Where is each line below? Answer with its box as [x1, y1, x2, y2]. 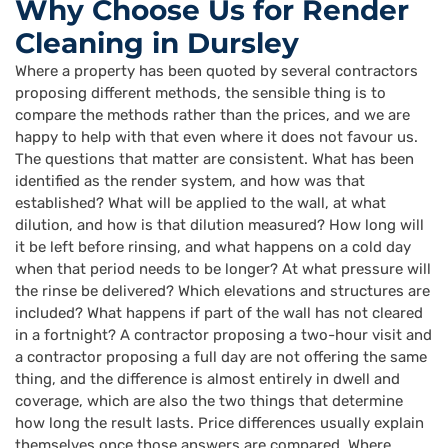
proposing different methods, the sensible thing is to [15, 84, 386, 103]
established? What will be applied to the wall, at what [15, 194, 386, 213]
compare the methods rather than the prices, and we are [15, 106, 410, 125]
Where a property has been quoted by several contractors [15, 62, 418, 81]
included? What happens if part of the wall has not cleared [15, 304, 423, 323]
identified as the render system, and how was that [15, 172, 365, 191]
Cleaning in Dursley [15, 26, 299, 61]
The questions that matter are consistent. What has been [15, 150, 414, 169]
